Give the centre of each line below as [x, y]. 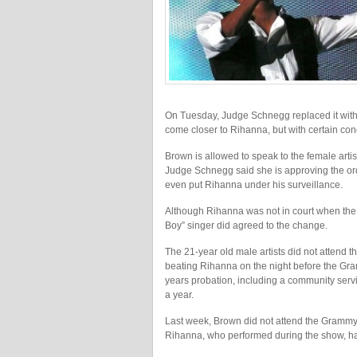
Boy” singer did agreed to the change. [246, 226]
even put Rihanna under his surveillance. [254, 185]
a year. [179, 295]
